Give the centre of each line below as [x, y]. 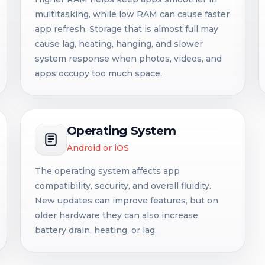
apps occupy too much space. [98, 73]
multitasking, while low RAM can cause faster [132, 14]
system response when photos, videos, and [128, 59]
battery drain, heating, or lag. [96, 230]
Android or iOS [98, 148]
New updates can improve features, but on [126, 201]
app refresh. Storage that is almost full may [126, 29]
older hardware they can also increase [116, 215]
